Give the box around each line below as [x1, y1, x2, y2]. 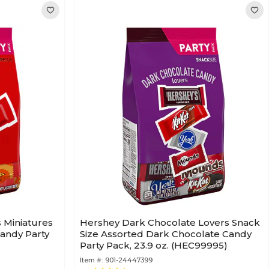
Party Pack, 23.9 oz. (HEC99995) [80, 240, 228, 251]
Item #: [80, 256, 103, 264]
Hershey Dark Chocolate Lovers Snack [80, 217, 260, 228]
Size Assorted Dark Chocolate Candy [80, 228, 252, 240]
